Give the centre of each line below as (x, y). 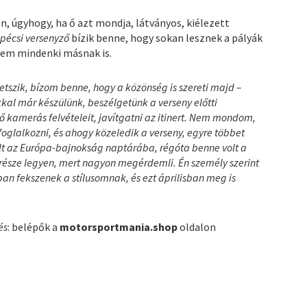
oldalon (198, 226)
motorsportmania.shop (120, 226)
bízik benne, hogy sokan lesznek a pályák (167, 37)
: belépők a (34, 226)
